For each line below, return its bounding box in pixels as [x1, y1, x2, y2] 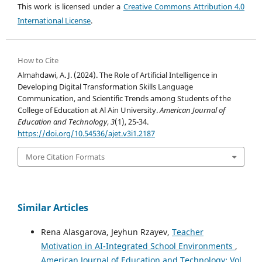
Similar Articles [18, 201, 88, 215]
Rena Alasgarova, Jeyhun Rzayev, [41, 226, 172, 238]
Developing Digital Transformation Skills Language [18, 81, 193, 92]
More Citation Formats [26, 151, 105, 162]
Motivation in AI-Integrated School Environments [41, 240, 235, 252]
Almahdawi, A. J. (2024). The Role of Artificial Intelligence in [18, 69, 218, 80]
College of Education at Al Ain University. [18, 104, 160, 115]
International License [18, 15, 91, 26]
